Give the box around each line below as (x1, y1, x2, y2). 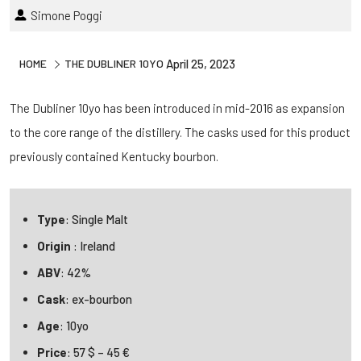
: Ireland (73, 238, 115, 253)
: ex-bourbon (65, 291, 132, 306)
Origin (37, 238, 73, 253)
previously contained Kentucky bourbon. (10, 148, 218, 164)
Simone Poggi (31, 7, 102, 23)
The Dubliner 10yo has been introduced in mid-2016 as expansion (10, 100, 345, 115)
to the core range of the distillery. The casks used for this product (10, 124, 351, 139)
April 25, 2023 (166, 56, 235, 71)
